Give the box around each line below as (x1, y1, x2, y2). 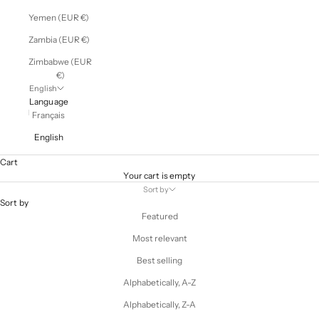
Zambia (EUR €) (28, 33, 90, 45)
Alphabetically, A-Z (122, 276, 197, 288)
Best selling (137, 254, 182, 266)
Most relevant (132, 232, 187, 244)
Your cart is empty (123, 169, 196, 181)
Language (29, 95, 68, 107)
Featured (141, 210, 178, 221)
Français (32, 109, 66, 120)
